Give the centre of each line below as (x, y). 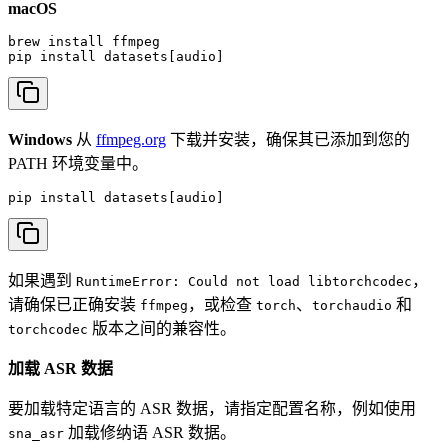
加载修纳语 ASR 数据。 (150, 433)
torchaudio (352, 306)
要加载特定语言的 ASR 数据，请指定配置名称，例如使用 (212, 409)
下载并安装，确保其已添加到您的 (288, 140)
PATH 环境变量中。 (78, 164)
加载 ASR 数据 (60, 369)
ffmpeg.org (131, 140)
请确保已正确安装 (74, 305)
